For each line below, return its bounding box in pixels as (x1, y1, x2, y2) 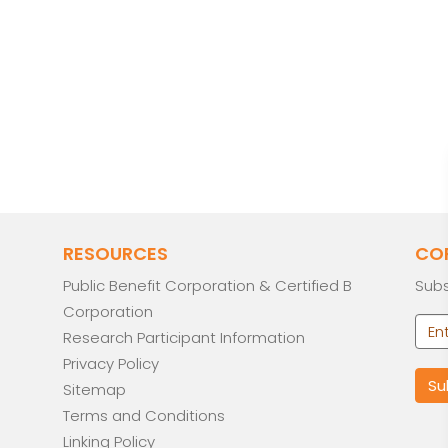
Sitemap (63, 379, 127, 401)
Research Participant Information (63, 327, 306, 349)
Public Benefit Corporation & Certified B (63, 275, 353, 297)
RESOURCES (63, 240, 169, 266)
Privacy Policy (63, 353, 160, 375)
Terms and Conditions (63, 405, 226, 427)
